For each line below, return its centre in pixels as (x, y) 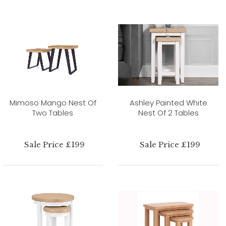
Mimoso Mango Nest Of (53, 102)
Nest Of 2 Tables (168, 112)
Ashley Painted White (168, 102)
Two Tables (53, 112)
